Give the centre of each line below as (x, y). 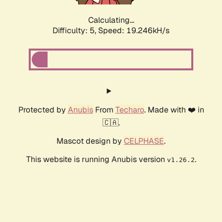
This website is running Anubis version (96, 160)
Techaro (130, 110)
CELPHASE (144, 141)
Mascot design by (90, 141)
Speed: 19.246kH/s (134, 31)
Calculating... (111, 20)
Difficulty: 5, (75, 31)
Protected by (43, 110)
